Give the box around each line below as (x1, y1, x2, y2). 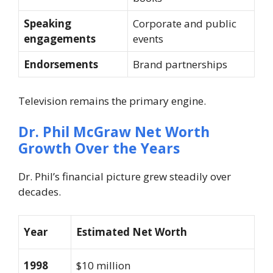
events (133, 32, 163, 46)
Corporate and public (133, 16, 236, 31)
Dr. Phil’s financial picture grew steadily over (18, 169, 231, 184)
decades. (18, 185, 61, 199)
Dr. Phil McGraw (18, 122, 135, 142)
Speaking (24, 16, 71, 31)
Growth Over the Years (18, 138, 180, 158)
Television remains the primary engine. (18, 93, 206, 108)
